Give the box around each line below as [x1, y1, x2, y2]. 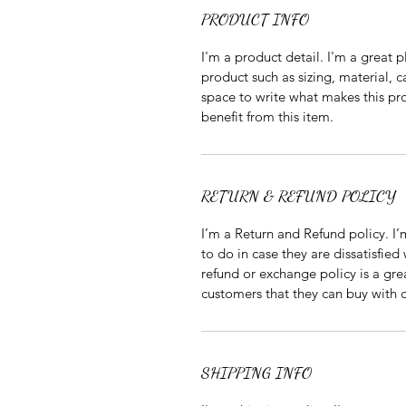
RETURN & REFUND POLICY [201, 186, 396, 206]
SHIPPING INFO [201, 362, 312, 382]
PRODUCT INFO [201, 9, 309, 29]
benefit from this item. [201, 108, 333, 125]
